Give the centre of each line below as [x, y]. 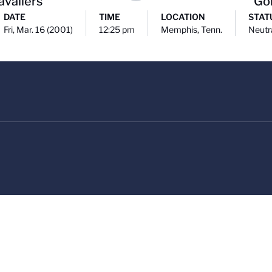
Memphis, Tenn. [192, 29]
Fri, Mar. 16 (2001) [38, 29]
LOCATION [183, 17]
